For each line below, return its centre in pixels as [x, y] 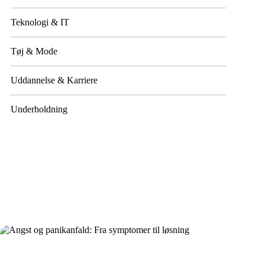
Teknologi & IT [40, 22]
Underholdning [39, 109]
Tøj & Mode [34, 51]
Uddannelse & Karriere [54, 80]
